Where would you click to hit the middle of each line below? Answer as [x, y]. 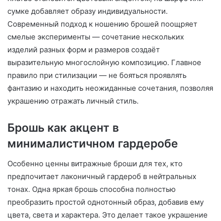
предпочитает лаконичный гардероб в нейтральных [102, 176]
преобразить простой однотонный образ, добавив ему [106, 202]
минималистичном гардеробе [93, 144]
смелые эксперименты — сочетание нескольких [96, 37]
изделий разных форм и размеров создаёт [84, 50]
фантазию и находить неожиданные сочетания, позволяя [110, 88]
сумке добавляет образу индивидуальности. [88, 11]
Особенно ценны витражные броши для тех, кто [95, 163]
